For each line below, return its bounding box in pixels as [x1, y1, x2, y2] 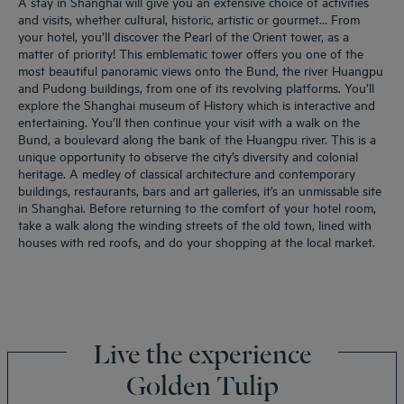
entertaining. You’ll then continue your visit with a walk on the [18, 113, 360, 130]
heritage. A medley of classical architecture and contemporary [18, 164, 355, 181]
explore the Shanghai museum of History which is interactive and [18, 96, 375, 113]
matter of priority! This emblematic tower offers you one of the [18, 44, 363, 61]
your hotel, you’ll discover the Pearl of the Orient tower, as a [18, 27, 349, 44]
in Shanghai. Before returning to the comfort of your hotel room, [18, 198, 376, 216]
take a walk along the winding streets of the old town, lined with [18, 216, 372, 233]
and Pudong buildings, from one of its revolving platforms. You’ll [18, 78, 374, 96]
